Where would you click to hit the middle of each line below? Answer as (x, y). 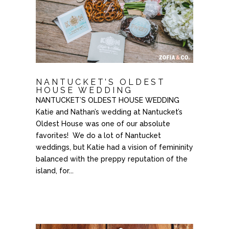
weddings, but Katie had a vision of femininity (114, 147)
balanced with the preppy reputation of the (111, 159)
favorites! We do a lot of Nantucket (98, 136)
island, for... (54, 171)
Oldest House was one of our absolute (103, 124)
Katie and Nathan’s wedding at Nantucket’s (109, 112)
